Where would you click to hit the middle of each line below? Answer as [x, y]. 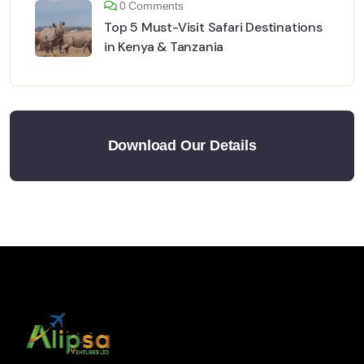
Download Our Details [182, 146]
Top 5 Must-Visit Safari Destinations [213, 28]
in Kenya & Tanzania [164, 47]
